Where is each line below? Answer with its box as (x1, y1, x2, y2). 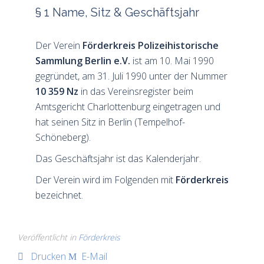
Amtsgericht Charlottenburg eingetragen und (35, 100, 220, 113)
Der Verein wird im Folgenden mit (35, 173, 176, 186)
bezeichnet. (35, 188, 83, 202)
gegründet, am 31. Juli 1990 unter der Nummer (35, 69, 227, 82)
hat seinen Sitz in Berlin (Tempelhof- (35, 115, 185, 128)
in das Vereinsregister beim (78, 84, 193, 98)
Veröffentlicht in (18, 231, 78, 243)
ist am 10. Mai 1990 (130, 54, 214, 67)
